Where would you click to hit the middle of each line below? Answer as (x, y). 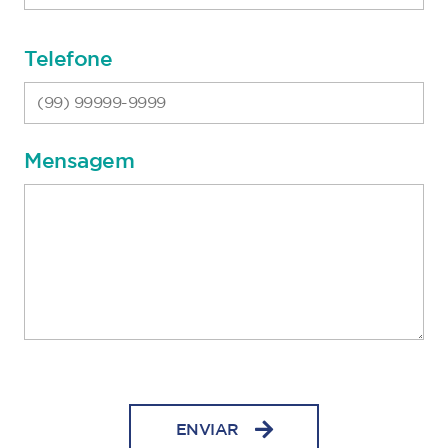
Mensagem (79, 161)
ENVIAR (207, 430)
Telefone (68, 59)
